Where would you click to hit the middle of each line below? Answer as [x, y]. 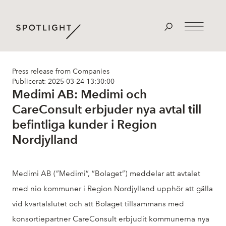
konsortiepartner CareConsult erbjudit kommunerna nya [111, 219]
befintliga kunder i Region [84, 124]
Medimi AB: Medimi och [79, 94]
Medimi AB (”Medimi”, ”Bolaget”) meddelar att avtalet [106, 174]
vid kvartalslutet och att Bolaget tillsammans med [98, 204]
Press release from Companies [61, 71]
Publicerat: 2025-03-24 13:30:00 [63, 81]
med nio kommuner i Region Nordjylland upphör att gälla [112, 189]
